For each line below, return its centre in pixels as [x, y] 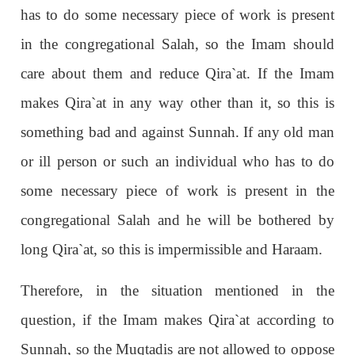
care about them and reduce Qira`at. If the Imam [177, 73]
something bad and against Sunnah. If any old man [177, 132]
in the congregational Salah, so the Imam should [177, 44]
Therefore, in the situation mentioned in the [177, 290]
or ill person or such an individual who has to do [177, 161]
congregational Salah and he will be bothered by [177, 219]
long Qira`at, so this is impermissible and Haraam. [172, 249]
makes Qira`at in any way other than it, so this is [177, 102]
